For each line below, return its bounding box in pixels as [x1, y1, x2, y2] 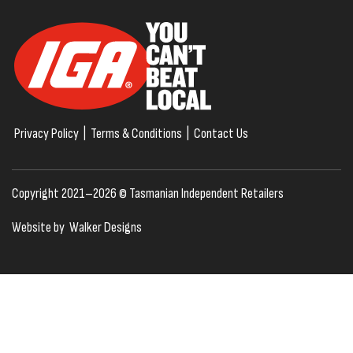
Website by [12, 219, 67, 236]
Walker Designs [69, 219, 142, 236]
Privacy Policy [14, 125, 79, 143]
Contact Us [194, 125, 248, 143]
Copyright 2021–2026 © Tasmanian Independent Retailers [12, 185, 284, 203]
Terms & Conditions [91, 125, 182, 143]
